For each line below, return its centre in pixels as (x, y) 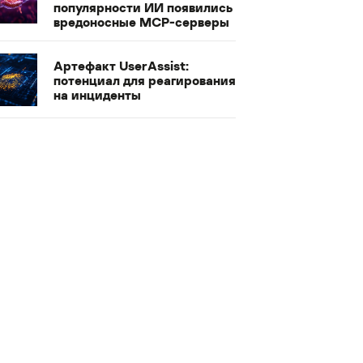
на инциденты (97, 94)
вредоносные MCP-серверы (141, 22)
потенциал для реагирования (145, 80)
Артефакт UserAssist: (121, 65)
